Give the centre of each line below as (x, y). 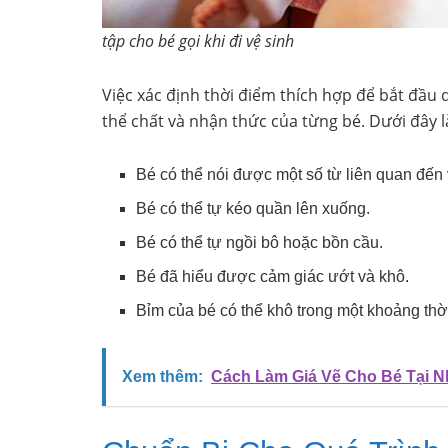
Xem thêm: (162, 377)
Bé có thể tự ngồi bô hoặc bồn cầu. (260, 243)
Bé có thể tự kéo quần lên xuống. (253, 209)
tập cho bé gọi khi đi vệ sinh (198, 41)
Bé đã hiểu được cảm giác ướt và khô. (273, 277)
